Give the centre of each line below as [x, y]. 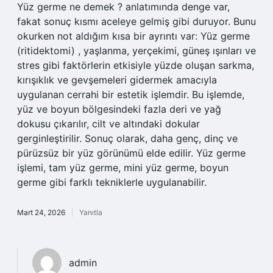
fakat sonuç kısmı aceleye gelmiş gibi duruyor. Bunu [136, 21]
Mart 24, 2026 [41, 212]
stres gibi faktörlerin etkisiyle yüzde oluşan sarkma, [136, 65]
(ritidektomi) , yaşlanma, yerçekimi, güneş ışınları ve [136, 51]
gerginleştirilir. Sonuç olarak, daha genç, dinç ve [127, 138]
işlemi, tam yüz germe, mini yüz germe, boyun [123, 168]
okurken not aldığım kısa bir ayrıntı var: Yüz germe [133, 36]
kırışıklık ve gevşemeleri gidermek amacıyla [117, 80]
